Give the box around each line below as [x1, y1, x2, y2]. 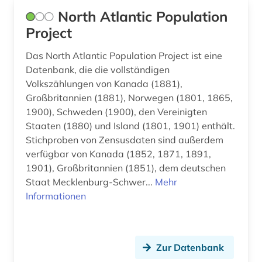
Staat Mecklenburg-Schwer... [26, 176, 155, 188]
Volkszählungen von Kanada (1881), [26, 78, 182, 90]
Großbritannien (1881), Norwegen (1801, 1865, [26, 92, 233, 104]
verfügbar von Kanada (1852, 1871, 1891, [26, 148, 211, 160]
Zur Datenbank [156, 242, 224, 254]
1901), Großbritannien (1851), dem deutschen [26, 162, 226, 174]
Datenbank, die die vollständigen [26, 64, 170, 76]
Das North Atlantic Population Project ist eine [26, 50, 222, 62]
